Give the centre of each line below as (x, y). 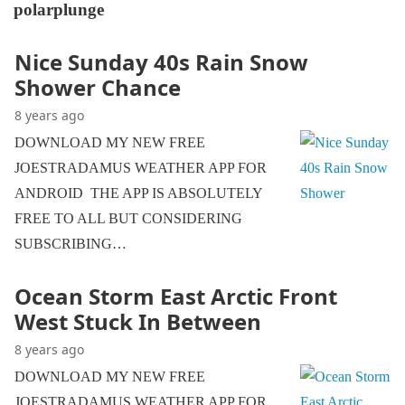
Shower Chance (98, 87)
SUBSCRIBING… (71, 244)
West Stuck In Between (138, 321)
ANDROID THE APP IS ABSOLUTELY (138, 193)
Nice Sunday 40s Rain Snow (161, 62)
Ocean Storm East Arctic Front (176, 296)
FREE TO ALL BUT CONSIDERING (128, 218)
